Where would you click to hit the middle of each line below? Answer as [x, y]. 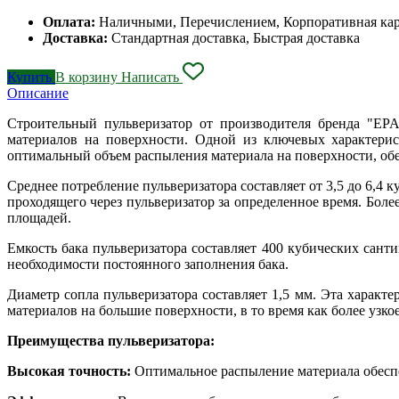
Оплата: [71, 21]
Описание [38, 93]
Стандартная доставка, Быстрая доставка [236, 37]
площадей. [39, 217]
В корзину [88, 77]
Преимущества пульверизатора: [111, 340]
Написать [152, 77]
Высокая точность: [69, 370]
